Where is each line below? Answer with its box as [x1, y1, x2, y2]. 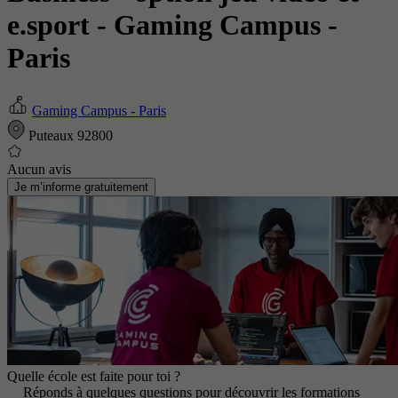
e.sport [7, 9, 97, 42]
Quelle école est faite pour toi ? [7, 368, 180, 384]
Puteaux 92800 [25, 127, 113, 143]
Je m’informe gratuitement [14, 179, 148, 194]
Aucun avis [7, 161, 71, 177]
